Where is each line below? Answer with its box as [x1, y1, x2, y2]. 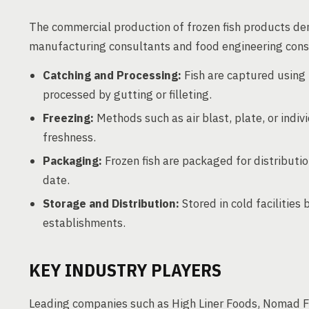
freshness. [43, 130, 96, 145]
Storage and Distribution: [43, 196, 179, 211]
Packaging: [43, 153, 102, 168]
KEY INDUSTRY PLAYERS [29, 258, 221, 281]
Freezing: [43, 110, 94, 126]
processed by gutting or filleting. [43, 87, 212, 102]
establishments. [43, 215, 126, 230]
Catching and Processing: [43, 68, 181, 83]
